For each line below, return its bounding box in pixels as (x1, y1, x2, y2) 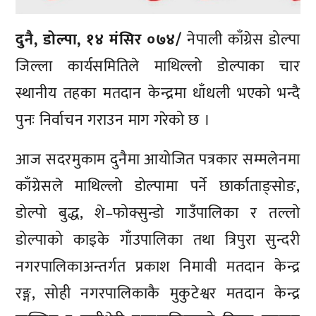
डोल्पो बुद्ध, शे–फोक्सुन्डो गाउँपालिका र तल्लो (16, 200, 300, 226)
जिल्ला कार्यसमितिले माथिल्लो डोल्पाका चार (16, 53, 300, 80)
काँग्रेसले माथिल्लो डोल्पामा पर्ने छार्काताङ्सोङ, (16, 173, 300, 200)
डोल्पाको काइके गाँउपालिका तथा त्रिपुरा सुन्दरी (16, 226, 300, 253)
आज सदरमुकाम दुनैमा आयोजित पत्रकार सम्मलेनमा (16, 146, 300, 173)
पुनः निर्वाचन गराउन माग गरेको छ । (16, 107, 211, 133)
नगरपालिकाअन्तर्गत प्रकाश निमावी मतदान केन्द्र (16, 253, 300, 280)
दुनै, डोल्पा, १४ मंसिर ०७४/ (16, 26, 182, 53)
